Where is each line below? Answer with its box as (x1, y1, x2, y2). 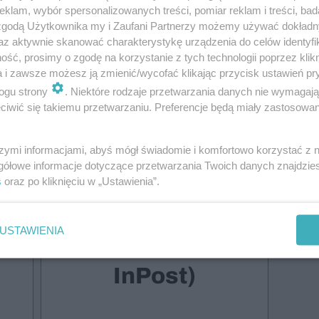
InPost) (113, 263, 196, 288)
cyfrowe (108, 204, 201, 229)
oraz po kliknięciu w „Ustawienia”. (1, 174, 159, 187)
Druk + (117, 144, 192, 169)
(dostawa (101, 234, 208, 258)
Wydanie (105, 174, 204, 199)
